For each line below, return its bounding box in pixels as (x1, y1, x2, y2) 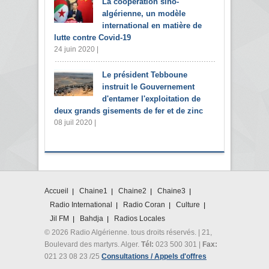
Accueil (44, 186, 68, 195)
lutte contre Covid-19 (54, 32, 131, 42)
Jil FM (50, 214, 69, 223)
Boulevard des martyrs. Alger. (44, 240, 141, 249)
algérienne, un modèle (102, 8, 186, 18)
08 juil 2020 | (54, 118, 96, 127)
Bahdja (80, 214, 103, 223)
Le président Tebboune (102, 70, 187, 79)
